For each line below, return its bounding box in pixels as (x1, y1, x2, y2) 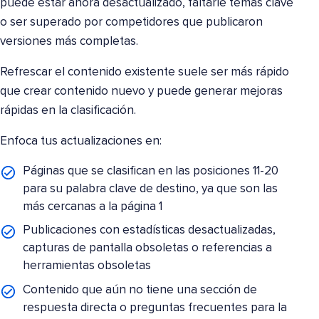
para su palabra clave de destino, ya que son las (23, 182, 278, 195)
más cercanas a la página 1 (23, 200, 163, 213)
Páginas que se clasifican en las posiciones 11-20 (23, 164, 279, 177)
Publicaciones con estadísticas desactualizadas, (23, 224, 276, 237)
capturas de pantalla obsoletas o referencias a (23, 242, 273, 255)
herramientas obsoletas (23, 260, 152, 273)
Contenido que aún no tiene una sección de (23, 283, 258, 296)
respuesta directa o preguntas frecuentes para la (23, 301, 288, 314)
